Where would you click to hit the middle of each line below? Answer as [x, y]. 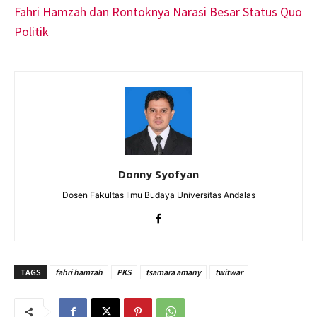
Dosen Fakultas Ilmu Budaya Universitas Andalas [158, 195]
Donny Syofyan [158, 174]
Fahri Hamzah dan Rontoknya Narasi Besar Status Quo [158, 11]
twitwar [229, 272]
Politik [31, 31]
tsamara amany [173, 272]
